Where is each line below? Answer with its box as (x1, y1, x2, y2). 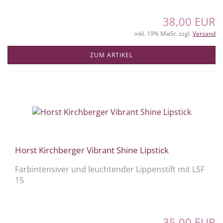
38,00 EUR (163, 13, 216, 29)
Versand (193, 29, 216, 38)
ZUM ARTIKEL (90, 50, 133, 59)
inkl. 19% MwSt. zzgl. (134, 29, 193, 38)
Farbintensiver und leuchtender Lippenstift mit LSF (15, 163, 205, 175)
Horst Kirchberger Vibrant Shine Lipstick (15, 144, 169, 156)
